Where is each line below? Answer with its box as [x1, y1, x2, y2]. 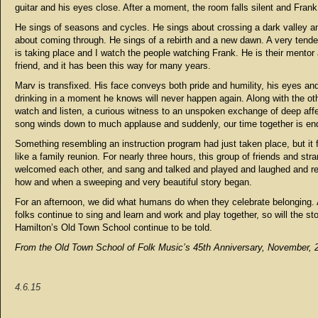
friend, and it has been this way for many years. [15, 60, 214, 71]
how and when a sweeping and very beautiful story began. [15, 177, 252, 187]
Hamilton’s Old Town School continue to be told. [15, 222, 212, 233]
